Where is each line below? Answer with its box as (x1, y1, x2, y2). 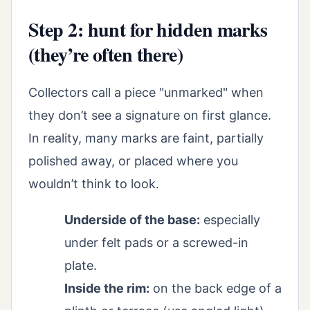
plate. (64, 257, 97, 273)
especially (200, 212, 260, 227)
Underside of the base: (64, 212, 200, 227)
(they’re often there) (28, 40, 183, 69)
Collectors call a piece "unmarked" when (28, 84, 264, 100)
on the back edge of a (149, 280, 282, 295)
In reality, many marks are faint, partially (28, 130, 264, 145)
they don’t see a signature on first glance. (28, 107, 271, 122)
